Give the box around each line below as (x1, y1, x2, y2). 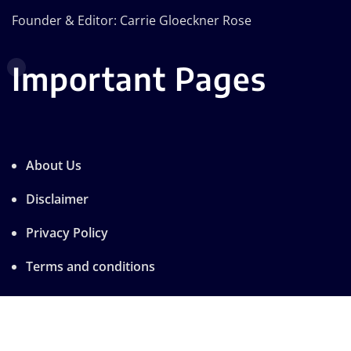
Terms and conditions (26, 257, 155, 275)
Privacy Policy (26, 223, 108, 241)
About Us (26, 156, 81, 174)
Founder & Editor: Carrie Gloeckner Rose (12, 11, 251, 29)
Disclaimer (26, 190, 89, 208)
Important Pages (12, 58, 266, 98)
